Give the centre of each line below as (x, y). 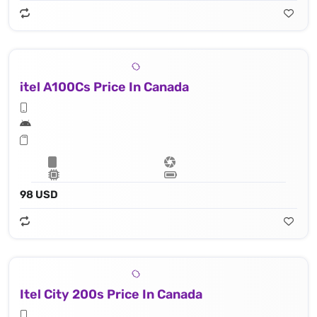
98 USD (39, 194)
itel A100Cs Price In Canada (104, 87)
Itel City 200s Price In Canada (111, 295)
